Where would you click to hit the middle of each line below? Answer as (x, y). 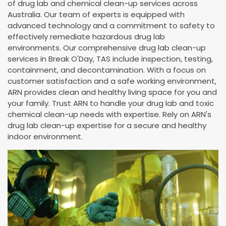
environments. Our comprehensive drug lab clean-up (107, 48)
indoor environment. (45, 137)
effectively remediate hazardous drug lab (86, 37)
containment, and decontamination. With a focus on (107, 70)
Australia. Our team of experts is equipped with (96, 15)
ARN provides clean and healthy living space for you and (112, 92)
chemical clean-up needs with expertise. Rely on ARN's (109, 115)
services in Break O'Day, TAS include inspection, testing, (110, 59)
